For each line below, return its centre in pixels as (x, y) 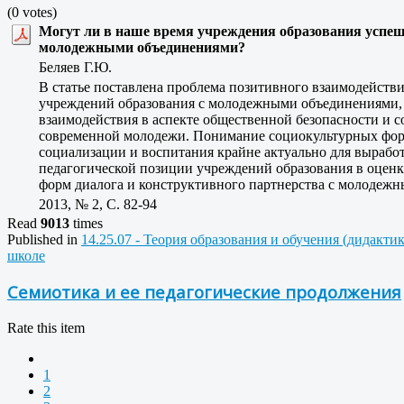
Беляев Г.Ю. (81, 67)
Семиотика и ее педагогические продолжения (204, 292)
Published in (42, 239)
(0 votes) (32, 12)
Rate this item (46, 328)
